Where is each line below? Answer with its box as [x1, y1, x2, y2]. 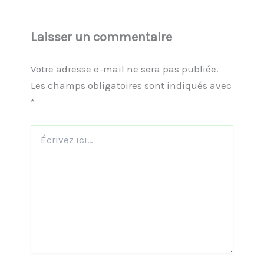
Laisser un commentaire [30, 29, 172, 45]
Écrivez [29, 125, 57, 136]
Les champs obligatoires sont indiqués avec [30, 79, 232, 91]
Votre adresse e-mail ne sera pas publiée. [30, 62, 219, 75]
